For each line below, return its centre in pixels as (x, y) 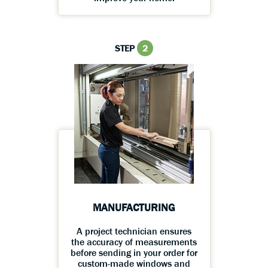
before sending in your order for (134, 253)
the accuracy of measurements (134, 242)
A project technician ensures (134, 231)
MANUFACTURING (134, 208)
